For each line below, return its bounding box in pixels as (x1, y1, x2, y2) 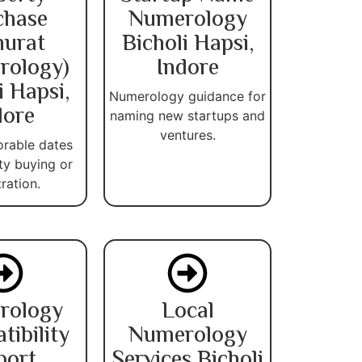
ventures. (159, 126, 216, 143)
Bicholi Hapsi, (121, 26, 254, 62)
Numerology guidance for (109, 87, 266, 104)
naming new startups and (110, 107, 265, 124)
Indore (156, 50, 219, 86)
